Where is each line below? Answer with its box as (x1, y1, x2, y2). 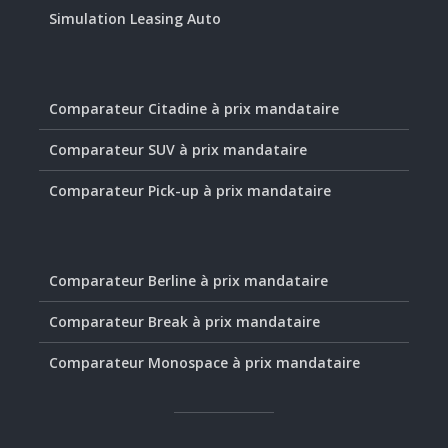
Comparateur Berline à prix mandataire (49, 271, 328, 290)
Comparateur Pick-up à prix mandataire (49, 181, 331, 200)
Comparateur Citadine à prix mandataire (49, 99, 339, 118)
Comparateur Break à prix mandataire (49, 312, 320, 331)
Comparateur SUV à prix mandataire (49, 140, 307, 159)
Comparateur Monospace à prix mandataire (49, 353, 360, 372)
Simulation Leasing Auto (49, 9, 221, 28)
